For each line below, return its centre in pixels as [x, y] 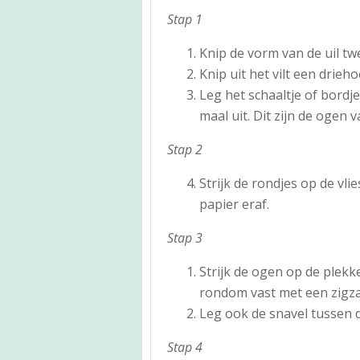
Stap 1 [185, 19]
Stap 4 [185, 347]
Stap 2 [185, 149]
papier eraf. [234, 204]
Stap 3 [185, 237]
